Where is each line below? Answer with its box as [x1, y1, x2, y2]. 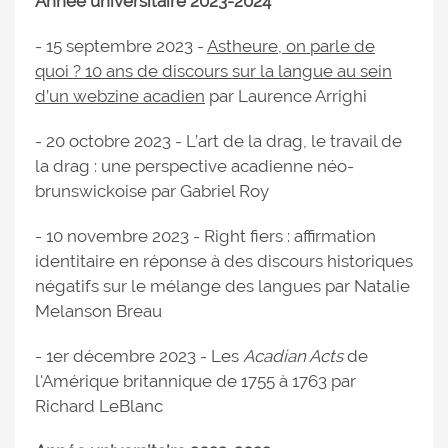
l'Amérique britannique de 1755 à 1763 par [35, 371, 356, 392]
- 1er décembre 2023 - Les [35, 346, 243, 367]
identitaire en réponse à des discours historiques [35, 251, 413, 272]
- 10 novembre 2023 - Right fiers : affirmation [35, 226, 376, 247]
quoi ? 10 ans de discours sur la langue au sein [35, 61, 392, 82]
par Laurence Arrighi [205, 86, 367, 107]
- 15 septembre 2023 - [35, 36, 207, 57]
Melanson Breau [35, 301, 162, 322]
